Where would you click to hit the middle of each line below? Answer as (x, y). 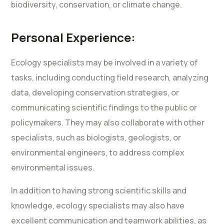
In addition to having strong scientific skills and (99, 190)
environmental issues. (53, 167)
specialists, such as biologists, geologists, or (96, 137)
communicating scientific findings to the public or (104, 107)
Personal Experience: (73, 37)
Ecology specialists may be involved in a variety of (104, 62)
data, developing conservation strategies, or (95, 92)
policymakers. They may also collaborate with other (108, 122)
